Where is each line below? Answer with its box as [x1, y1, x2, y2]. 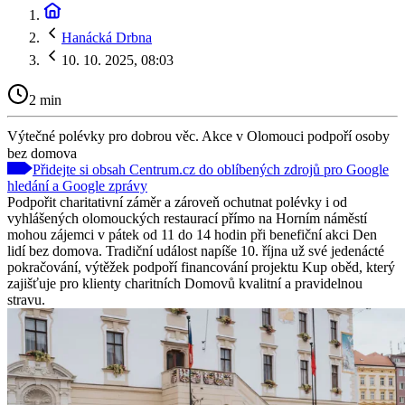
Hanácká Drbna [61, 30, 152, 45]
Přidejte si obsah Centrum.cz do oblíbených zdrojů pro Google [33, 161, 389, 177]
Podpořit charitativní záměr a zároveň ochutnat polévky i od [7, 193, 347, 210]
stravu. [7, 291, 45, 307]
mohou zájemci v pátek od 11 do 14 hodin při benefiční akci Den [7, 226, 377, 242]
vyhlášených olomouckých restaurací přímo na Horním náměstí [7, 210, 367, 226]
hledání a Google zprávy [7, 177, 147, 193]
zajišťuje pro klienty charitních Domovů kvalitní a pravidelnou [7, 275, 363, 291]
